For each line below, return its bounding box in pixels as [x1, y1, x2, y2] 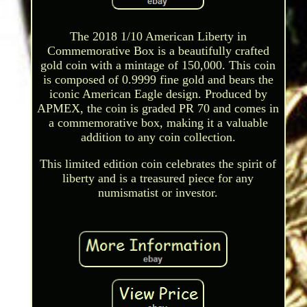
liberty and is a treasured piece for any [62, 171, 254, 186]
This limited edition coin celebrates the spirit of [40, 157, 277, 171]
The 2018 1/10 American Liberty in [69, 29, 247, 44]
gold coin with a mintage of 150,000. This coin [40, 58, 276, 73]
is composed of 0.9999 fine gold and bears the [42, 73, 273, 87]
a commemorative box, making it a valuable [48, 116, 268, 130]
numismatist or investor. [98, 186, 219, 200]
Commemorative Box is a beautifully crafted [47, 44, 269, 58]
